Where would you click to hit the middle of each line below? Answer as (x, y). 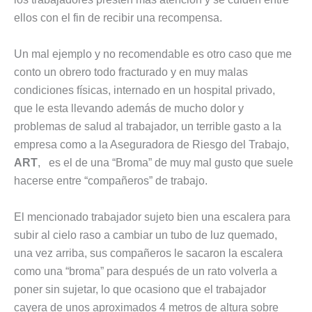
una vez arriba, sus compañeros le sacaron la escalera (148, 253)
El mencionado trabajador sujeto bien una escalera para (152, 217)
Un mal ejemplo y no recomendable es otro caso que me (153, 54)
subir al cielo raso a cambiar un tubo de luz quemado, (146, 235)
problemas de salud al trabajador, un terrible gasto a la (148, 127)
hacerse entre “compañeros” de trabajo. (111, 181)
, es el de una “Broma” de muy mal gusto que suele (165, 163)
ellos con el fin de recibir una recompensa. (118, 18)
